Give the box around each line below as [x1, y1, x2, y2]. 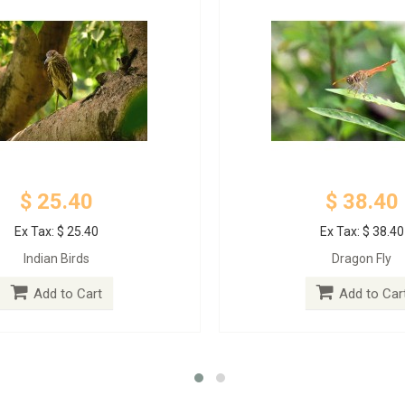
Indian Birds [24, 250, 90, 266]
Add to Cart [33, 285, 103, 302]
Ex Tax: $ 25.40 [14, 223, 99, 239]
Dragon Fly [332, 250, 392, 266]
